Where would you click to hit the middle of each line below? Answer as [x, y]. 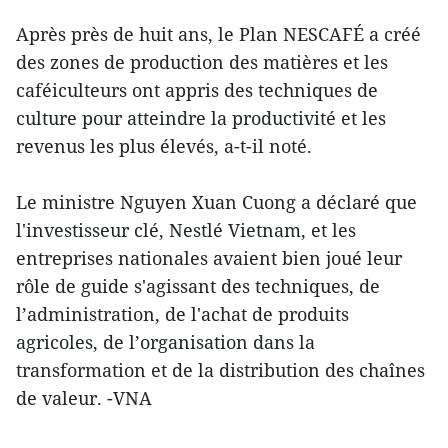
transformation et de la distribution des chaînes [220, 370]
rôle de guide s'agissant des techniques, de [198, 286]
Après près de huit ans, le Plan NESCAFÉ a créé [218, 34]
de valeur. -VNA [84, 398]
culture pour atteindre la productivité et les [201, 118]
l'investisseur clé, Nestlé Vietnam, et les [186, 230]
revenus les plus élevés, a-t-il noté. [164, 146]
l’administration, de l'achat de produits [182, 314]
